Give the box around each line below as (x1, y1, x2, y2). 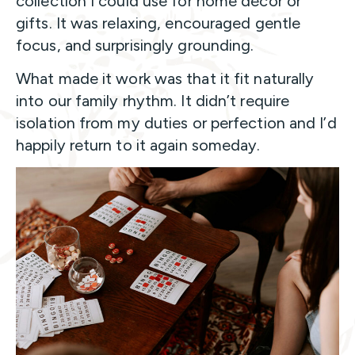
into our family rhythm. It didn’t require (16, 91, 290, 111)
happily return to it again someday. (16, 136, 261, 155)
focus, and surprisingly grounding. (16, 36, 254, 55)
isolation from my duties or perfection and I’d (16, 113, 337, 133)
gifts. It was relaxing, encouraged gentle (16, 13, 301, 33)
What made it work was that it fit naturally (16, 69, 315, 89)
